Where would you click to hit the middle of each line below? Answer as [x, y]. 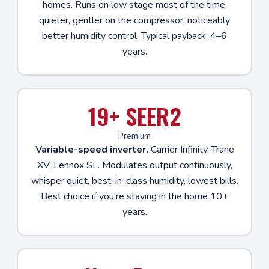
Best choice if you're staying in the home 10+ [134, 196]
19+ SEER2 [134, 116]
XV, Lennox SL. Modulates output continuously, [134, 165]
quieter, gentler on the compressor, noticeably [134, 20]
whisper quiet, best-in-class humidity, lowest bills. [134, 180]
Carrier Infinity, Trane [191, 149]
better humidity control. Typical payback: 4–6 [134, 36]
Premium [134, 136]
